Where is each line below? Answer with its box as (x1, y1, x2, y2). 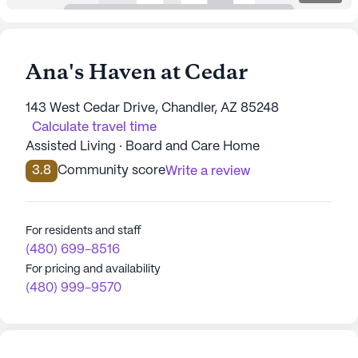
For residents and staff (26, 225, 141, 237)
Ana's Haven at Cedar (26, 59, 248, 88)
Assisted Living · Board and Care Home (26, 141, 260, 153)
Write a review (165, 165, 250, 177)
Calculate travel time (32, 121, 157, 133)
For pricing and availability (26, 264, 161, 275)
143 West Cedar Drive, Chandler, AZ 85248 (26, 102, 279, 114)
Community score (58, 165, 165, 177)
